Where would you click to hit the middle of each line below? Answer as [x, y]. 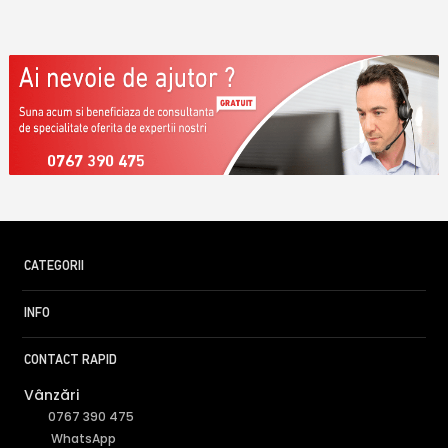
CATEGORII [54, 266]
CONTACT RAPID [71, 360]
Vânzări [52, 395]
